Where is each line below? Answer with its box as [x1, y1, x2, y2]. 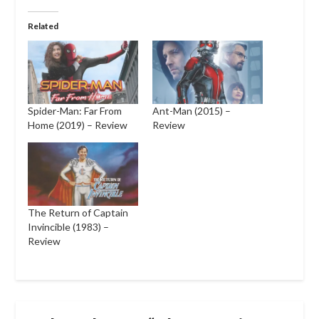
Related [27, 21, 58, 32]
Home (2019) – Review [27, 119, 127, 132]
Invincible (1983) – [27, 221, 109, 234]
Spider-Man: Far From [27, 105, 122, 117]
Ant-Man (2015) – [152, 105, 231, 117]
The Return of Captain [27, 206, 128, 219]
